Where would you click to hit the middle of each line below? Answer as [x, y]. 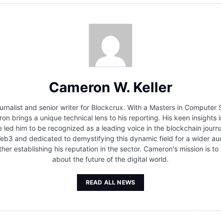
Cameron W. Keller [110, 87]
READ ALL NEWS [110, 182]
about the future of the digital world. [110, 159]
